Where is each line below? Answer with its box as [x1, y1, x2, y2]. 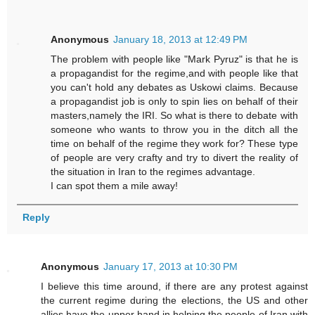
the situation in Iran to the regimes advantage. [51, 165, 256, 177]
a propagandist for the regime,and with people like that [51, 67, 298, 79]
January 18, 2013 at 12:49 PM [113, 33, 248, 45]
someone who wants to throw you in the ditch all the [51, 123, 298, 135]
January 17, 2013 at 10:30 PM [103, 261, 238, 273]
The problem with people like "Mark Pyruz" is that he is [51, 53, 298, 65]
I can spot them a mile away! [51, 179, 179, 191]
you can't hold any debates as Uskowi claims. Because [51, 81, 298, 93]
